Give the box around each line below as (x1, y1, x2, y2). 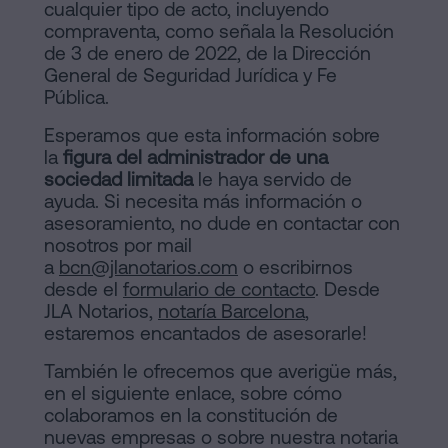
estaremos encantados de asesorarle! (44, 322, 367, 345)
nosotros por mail (44, 234, 192, 257)
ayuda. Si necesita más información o (44, 190, 362, 213)
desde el (44, 278, 123, 301)
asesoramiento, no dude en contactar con (44, 212, 400, 235)
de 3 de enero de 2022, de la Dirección (44, 42, 371, 65)
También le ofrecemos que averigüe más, (44, 360, 397, 383)
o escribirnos (238, 256, 353, 279)
